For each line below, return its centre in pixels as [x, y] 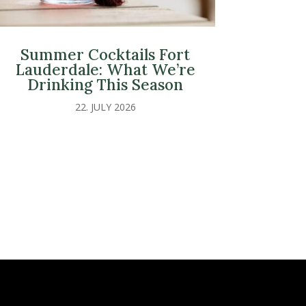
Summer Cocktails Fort [106, 55]
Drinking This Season [106, 85]
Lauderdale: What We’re [105, 70]
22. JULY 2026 [105, 107]
